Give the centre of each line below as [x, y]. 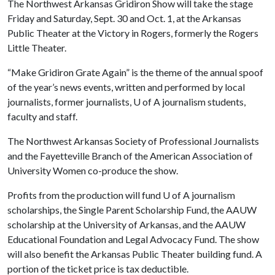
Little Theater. [37, 47]
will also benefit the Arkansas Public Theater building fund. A [135, 254]
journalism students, [203, 101]
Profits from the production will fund [85, 195]
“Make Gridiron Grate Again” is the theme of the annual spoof [135, 72]
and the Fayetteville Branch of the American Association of [130, 155]
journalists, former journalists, [70, 101]
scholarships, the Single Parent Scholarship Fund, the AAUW [132, 209]
